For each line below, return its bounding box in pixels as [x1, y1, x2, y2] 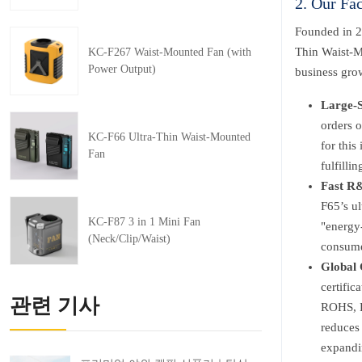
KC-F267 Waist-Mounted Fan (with [88, 45, 251, 58]
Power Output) [88, 62, 156, 75]
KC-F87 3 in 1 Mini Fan [88, 215, 200, 228]
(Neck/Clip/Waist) [88, 232, 170, 245]
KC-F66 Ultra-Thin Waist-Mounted [88, 130, 250, 143]
